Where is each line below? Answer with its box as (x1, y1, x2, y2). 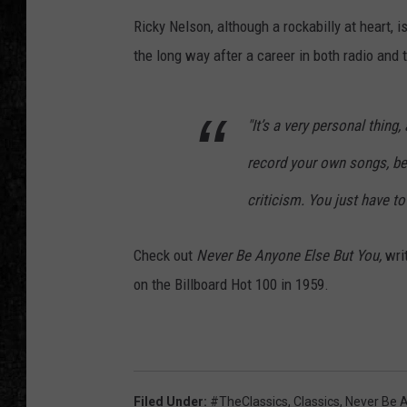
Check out (134, 246, 196, 265)
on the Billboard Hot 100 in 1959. (134, 275, 329, 294)
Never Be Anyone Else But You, (196, 246, 385, 265)
